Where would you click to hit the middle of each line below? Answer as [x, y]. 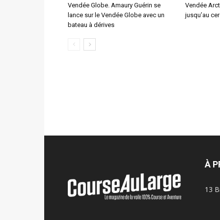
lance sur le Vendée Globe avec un [116, 15]
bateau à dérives [91, 25]
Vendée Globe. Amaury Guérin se [114, 5]
